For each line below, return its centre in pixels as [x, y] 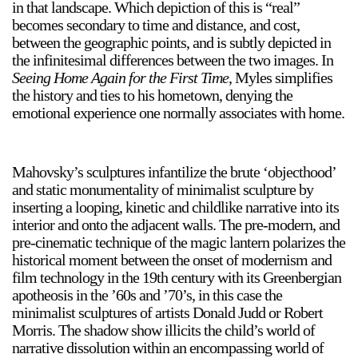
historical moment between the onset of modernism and [172, 260]
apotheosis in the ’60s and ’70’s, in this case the [147, 295]
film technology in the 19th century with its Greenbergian [177, 277]
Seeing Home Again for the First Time [120, 78]
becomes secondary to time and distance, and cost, [156, 25]
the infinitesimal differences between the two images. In [173, 60]
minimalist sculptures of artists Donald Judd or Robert [167, 312]
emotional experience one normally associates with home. [178, 113]
